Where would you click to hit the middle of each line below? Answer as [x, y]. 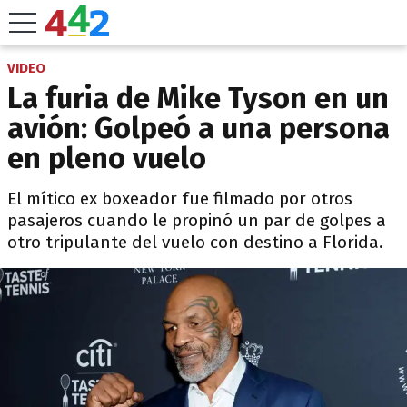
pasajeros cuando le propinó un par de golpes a [197, 220]
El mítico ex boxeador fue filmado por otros [180, 199]
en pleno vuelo [107, 158]
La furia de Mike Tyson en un [198, 98]
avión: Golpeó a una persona [199, 128]
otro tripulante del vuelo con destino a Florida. [195, 242]
